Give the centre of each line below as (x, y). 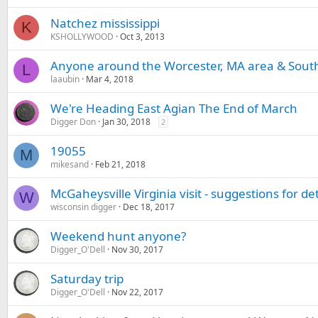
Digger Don (73, 122)
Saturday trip (87, 279)
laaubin (65, 79)
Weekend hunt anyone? (118, 236)
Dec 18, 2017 (149, 207)
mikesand (70, 164)
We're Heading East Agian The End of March (174, 108)
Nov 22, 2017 (137, 292)
